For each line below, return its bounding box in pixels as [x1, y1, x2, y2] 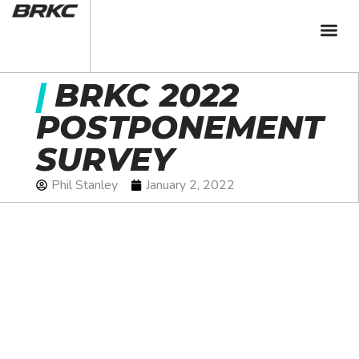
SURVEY [35, 139, 174, 179]
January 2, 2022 [145, 175, 235, 194]
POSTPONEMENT [35, 107, 323, 147]
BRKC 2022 [54, 75, 239, 115]
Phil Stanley [50, 175, 118, 194]
